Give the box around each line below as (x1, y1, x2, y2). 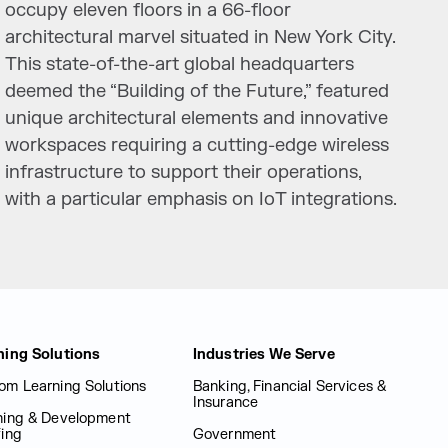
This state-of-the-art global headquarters (5, 53, 355, 76)
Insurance (192, 394, 259, 411)
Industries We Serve (192, 346, 335, 363)
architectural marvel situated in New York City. (5, 26, 396, 49)
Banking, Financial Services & (192, 378, 387, 395)
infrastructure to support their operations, (5, 161, 362, 184)
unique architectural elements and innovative (5, 107, 389, 130)
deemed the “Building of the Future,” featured (5, 80, 390, 103)
